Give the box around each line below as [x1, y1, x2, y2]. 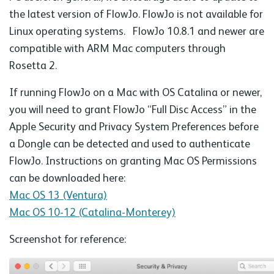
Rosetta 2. [9, 59, 57, 72]
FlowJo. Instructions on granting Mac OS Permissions [9, 154, 257, 167]
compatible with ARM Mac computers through [9, 42, 226, 54]
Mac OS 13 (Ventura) [9, 188, 107, 201]
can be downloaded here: [9, 171, 125, 184]
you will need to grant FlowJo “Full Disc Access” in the [9, 103, 256, 116]
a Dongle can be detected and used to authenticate [9, 137, 250, 150]
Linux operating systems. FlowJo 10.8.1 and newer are [9, 24, 264, 37]
